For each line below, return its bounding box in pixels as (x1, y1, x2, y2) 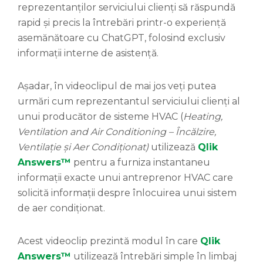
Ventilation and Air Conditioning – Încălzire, (18, 126, 216, 137)
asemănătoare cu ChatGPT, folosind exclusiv (18, 32, 225, 43)
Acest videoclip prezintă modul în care (18, 235, 200, 247)
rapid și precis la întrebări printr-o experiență (18, 16, 226, 28)
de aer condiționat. (18, 202, 105, 214)
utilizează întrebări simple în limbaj (71, 250, 237, 262)
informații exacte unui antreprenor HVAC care (18, 171, 233, 183)
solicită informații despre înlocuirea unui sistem (18, 187, 237, 198)
